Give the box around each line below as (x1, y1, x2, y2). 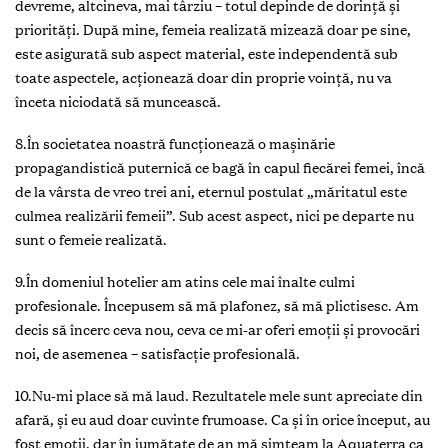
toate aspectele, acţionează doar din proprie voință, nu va (15, 67, 392, 87)
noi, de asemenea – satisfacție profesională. (15, 343, 300, 363)
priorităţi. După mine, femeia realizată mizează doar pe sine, (15, 19, 411, 39)
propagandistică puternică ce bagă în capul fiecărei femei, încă (15, 157, 425, 177)
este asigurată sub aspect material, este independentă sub (15, 43, 398, 63)
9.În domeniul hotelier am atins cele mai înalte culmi (15, 271, 355, 291)
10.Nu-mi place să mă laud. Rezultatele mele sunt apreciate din (15, 385, 423, 405)
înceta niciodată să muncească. (15, 91, 221, 111)
